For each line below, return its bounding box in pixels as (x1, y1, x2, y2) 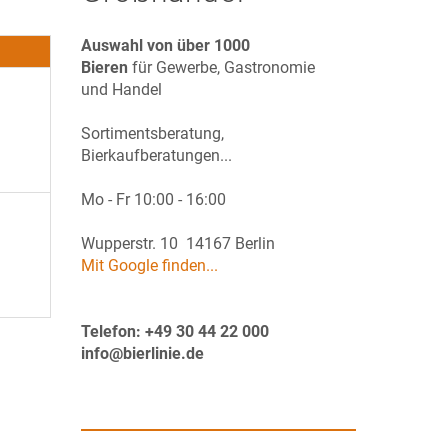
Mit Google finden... (81, 256, 218, 275)
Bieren (81, 58, 128, 77)
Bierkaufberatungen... (81, 146, 232, 165)
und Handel (81, 80, 162, 99)
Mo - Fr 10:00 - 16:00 (81, 190, 226, 209)
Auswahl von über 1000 (81, 36, 250, 55)
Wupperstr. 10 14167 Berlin (81, 234, 275, 253)
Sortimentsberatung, (81, 124, 224, 143)
